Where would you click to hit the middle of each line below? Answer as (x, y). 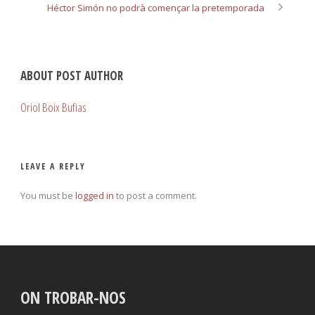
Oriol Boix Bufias (53, 107)
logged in (95, 195)
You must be (48, 195)
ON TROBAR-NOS (73, 297)
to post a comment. (155, 195)
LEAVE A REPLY (53, 166)
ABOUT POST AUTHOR (72, 75)
